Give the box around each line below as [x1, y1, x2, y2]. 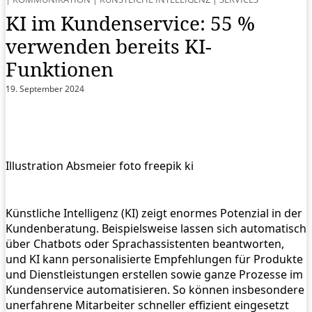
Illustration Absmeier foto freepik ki [6, 158, 194, 174]
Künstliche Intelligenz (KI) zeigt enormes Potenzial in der [6, 205, 302, 221]
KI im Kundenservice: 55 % [6, 9, 255, 36]
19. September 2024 [6, 82, 84, 95]
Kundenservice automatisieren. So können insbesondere [6, 282, 304, 298]
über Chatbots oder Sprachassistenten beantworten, [6, 236, 284, 252]
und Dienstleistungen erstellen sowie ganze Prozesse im [6, 267, 303, 283]
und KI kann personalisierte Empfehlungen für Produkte [6, 251, 303, 267]
